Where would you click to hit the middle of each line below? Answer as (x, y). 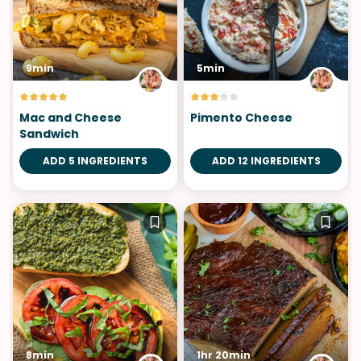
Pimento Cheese (241, 117)
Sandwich (49, 133)
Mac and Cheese (71, 117)
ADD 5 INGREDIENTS (95, 160)
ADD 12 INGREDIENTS (266, 160)
